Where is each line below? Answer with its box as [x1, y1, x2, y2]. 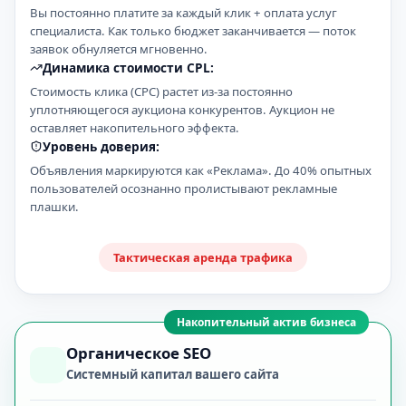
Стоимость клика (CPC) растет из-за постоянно [30, 83, 293, 100]
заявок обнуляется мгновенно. [30, 41, 208, 57]
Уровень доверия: [42, 138, 159, 155]
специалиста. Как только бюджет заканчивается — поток [30, 23, 356, 39]
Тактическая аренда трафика [113, 249, 293, 266]
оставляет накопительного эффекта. [30, 120, 239, 136]
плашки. [30, 198, 79, 215]
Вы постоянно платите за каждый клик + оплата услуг [30, 5, 337, 21]
